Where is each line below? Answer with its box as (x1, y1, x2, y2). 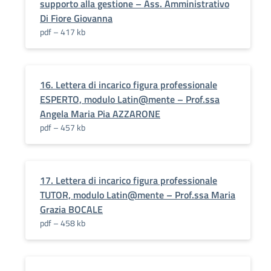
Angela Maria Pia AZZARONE (40, 106, 160, 121)
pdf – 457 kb (40, 121, 85, 134)
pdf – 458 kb (40, 217, 85, 229)
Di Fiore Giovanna (40, 11, 113, 25)
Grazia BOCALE (40, 202, 103, 217)
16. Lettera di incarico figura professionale (40, 77, 217, 92)
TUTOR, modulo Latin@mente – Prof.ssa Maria (40, 188, 235, 202)
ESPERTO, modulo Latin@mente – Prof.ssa (40, 92, 220, 106)
